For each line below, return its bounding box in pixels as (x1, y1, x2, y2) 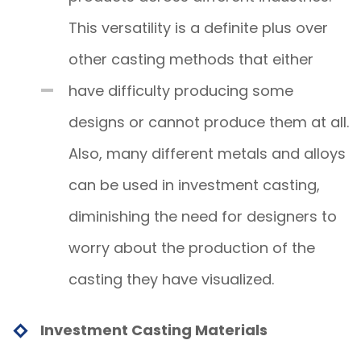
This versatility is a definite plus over (68, 17, 328, 38)
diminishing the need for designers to (68, 205, 337, 226)
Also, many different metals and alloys (68, 143, 346, 164)
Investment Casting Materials (40, 319, 268, 340)
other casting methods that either (68, 48, 313, 69)
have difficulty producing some (68, 80, 293, 101)
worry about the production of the (68, 237, 315, 258)
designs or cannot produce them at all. (68, 111, 349, 132)
